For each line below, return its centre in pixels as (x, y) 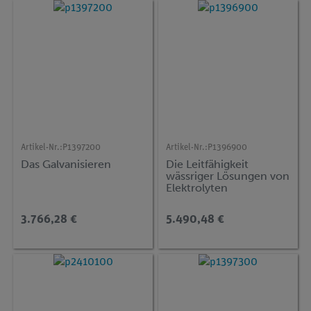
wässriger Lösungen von (228, 176)
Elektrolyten (197, 188)
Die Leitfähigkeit (208, 165)
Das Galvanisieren (66, 165)
